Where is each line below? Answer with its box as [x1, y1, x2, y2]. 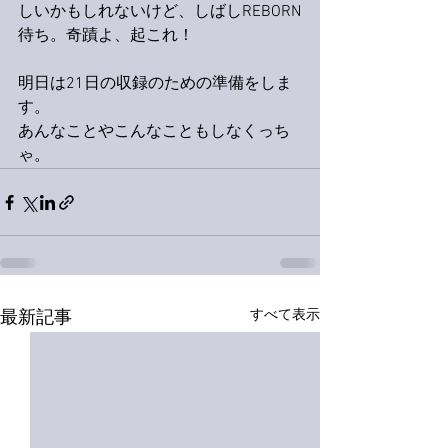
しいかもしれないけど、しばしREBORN [18, 2, 301, 22]
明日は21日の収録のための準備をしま [18, 74, 292, 94]
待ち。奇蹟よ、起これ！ [18, 26, 194, 46]
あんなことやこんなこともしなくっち [18, 122, 290, 142]
